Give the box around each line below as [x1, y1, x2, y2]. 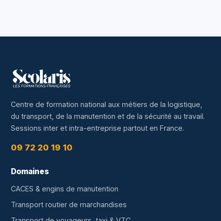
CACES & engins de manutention [11, 184, 118, 193]
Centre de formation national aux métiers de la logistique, [11, 100, 202, 109]
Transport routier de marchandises [11, 200, 127, 209]
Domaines [11, 167, 49, 176]
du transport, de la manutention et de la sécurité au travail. [11, 112, 205, 120]
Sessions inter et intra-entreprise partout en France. [11, 124, 184, 132]
